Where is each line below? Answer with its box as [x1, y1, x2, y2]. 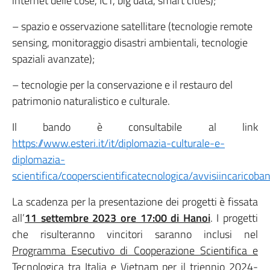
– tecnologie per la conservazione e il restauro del [12, 77, 233, 93]
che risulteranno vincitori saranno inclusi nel [12, 226, 258, 242]
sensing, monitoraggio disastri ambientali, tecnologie [12, 34, 248, 51]
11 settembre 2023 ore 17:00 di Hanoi [25, 210, 210, 226]
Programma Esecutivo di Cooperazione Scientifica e [12, 242, 258, 259]
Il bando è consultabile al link [12, 119, 258, 135]
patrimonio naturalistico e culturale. [12, 93, 170, 109]
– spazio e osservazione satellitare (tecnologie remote [12, 18, 253, 34]
